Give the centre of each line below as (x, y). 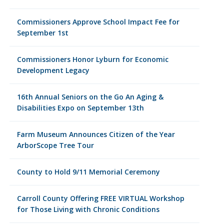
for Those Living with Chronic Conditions (88, 209)
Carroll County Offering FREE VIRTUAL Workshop (100, 198)
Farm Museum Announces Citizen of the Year (96, 134)
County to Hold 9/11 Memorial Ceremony (88, 172)
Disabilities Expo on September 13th (80, 108)
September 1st (42, 33)
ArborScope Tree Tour (55, 145)
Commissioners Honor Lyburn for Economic (92, 59)
